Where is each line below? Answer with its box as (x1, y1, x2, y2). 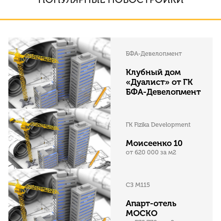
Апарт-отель (125, 198, 177, 209)
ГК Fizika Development (125, 120, 190, 128)
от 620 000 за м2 (125, 148, 176, 156)
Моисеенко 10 (125, 138, 183, 148)
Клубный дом (125, 67, 181, 77)
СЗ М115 (125, 181, 150, 188)
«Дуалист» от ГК (125, 77, 193, 87)
